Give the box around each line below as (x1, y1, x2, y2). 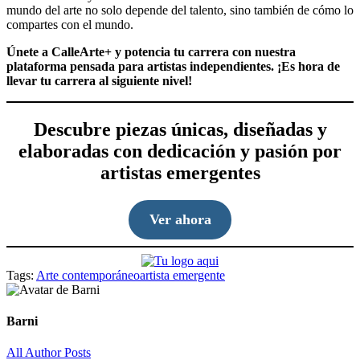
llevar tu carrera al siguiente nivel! (6, 73, 192, 88)
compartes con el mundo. (6, 17, 133, 31)
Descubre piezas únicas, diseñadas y (33, 118, 327, 140)
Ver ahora (149, 211, 211, 227)
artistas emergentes (100, 162, 260, 183)
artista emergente (140, 268, 225, 282)
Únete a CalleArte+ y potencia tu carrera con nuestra (6, 44, 296, 59)
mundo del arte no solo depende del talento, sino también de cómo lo (6, 2, 354, 17)
